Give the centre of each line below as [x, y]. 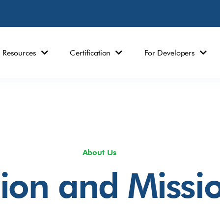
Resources [19, 53]
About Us [99, 152]
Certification [90, 53]
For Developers [170, 53]
